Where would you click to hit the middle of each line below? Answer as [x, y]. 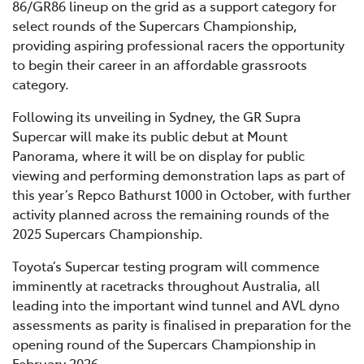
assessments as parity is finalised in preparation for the [182, 325]
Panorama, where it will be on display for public [158, 156]
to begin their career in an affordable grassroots [160, 65]
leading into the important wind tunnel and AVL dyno [176, 305]
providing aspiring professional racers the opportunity [178, 45]
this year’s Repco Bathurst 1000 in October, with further [182, 195]
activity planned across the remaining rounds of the [171, 214]
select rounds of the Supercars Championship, [155, 26]
